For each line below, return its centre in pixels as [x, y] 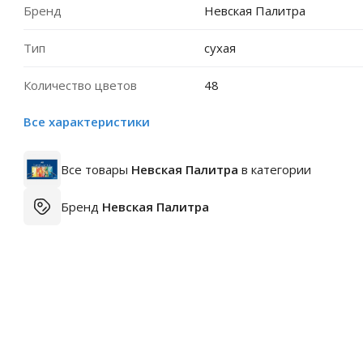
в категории [275, 169]
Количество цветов [80, 85]
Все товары [96, 169]
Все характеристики [87, 122]
